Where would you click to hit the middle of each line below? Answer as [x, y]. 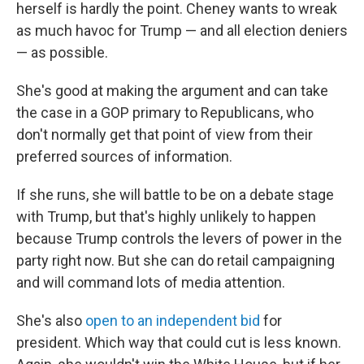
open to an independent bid [173, 321]
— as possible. [62, 53]
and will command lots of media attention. [151, 283]
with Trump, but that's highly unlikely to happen [166, 217]
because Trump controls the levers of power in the [179, 239]
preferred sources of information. [124, 157]
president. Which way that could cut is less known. [179, 343]
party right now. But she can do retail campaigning [175, 261]
